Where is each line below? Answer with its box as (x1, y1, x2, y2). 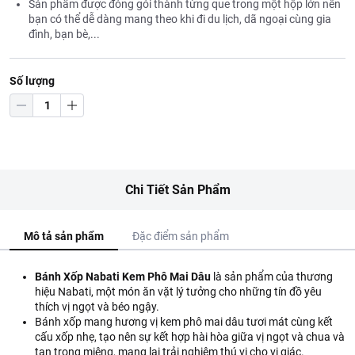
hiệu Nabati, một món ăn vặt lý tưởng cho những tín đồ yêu (35, 285, 322, 298)
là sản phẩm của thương (211, 270, 333, 283)
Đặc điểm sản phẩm (132, 230, 229, 242)
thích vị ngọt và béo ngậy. (35, 300, 159, 313)
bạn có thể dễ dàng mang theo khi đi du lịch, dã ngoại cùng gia (29, 13, 331, 25)
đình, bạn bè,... (29, 28, 100, 40)
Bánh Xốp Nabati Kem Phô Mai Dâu (35, 270, 211, 283)
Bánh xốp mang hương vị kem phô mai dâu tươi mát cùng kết (35, 315, 333, 328)
